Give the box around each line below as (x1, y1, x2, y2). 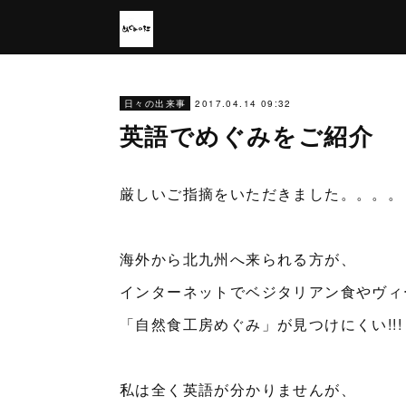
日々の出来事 (124, 97, 187, 111)
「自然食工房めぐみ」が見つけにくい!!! (120, 314, 402, 334)
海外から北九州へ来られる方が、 (120, 248, 356, 269)
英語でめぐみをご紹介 (120, 119, 373, 152)
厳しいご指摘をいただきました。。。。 (120, 183, 404, 204)
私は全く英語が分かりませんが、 (120, 379, 356, 400)
